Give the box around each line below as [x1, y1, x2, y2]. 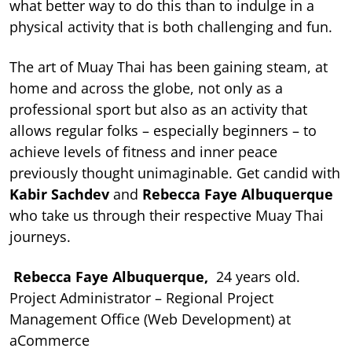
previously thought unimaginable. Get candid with [9, 163, 340, 182]
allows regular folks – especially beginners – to [9, 120, 317, 140]
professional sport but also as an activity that [9, 99, 307, 119]
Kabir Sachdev [9, 184, 109, 203]
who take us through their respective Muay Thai [9, 205, 324, 225]
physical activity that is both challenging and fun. [9, 16, 332, 36]
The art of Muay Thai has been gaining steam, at [9, 57, 328, 76]
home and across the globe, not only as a [9, 78, 283, 97]
